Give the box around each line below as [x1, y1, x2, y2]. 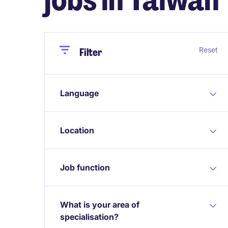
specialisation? [60, 212, 119, 222]
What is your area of [60, 199, 139, 210]
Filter [79, 46, 102, 59]
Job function [60, 162, 110, 173]
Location [60, 125, 94, 135]
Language [60, 88, 99, 98]
